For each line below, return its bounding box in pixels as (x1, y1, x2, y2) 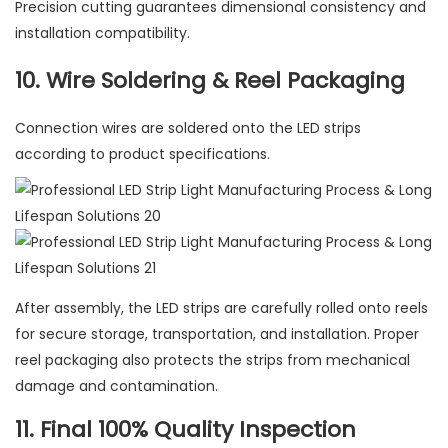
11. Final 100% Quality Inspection (15, 414, 356, 446)
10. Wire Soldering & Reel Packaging (15, 65, 405, 97)
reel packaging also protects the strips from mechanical (15, 350, 410, 371)
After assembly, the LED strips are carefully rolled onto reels (15, 298, 428, 319)
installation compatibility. (15, 23, 190, 44)
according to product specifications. (15, 144, 270, 165)
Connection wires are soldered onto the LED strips (15, 118, 361, 139)
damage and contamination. (15, 376, 218, 397)
